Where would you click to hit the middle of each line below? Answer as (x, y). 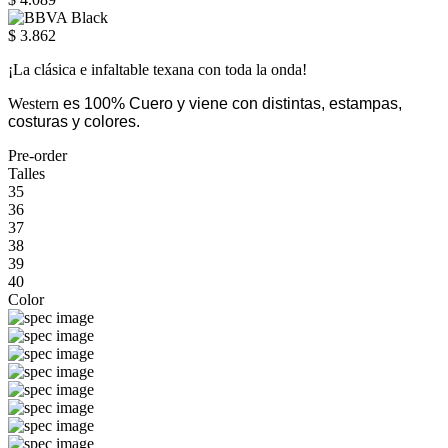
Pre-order (37, 155)
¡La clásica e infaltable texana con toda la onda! (157, 69)
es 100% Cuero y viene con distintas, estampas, (230, 103)
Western (33, 103)
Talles (26, 173)
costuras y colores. (74, 121)
